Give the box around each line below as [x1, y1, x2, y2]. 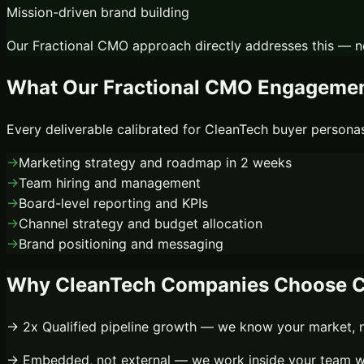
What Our [6, 75, 103, 99]
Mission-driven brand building [6, 3, 189, 20]
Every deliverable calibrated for [6, 120, 205, 137]
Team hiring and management [19, 174, 201, 191]
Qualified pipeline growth [42, 318, 197, 336]
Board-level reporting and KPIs [19, 194, 208, 211]
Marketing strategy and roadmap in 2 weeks [19, 154, 292, 171]
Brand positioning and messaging [19, 235, 223, 252]
